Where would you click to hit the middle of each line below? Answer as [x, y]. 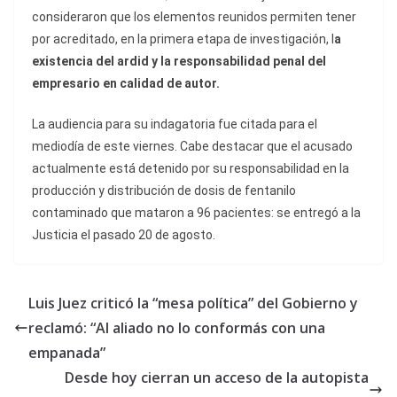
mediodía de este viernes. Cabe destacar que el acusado [192, 147]
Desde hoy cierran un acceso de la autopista [217, 378]
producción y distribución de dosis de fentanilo [164, 191]
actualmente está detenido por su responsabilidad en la [191, 169]
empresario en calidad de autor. [126, 84]
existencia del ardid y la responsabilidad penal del [179, 62]
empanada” [67, 353]
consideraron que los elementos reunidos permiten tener [194, 17]
